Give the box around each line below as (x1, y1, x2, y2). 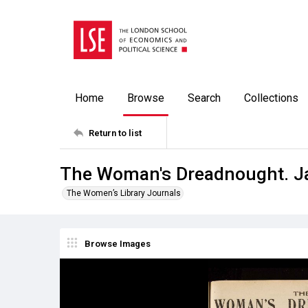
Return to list (89, 127, 142, 138)
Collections (244, 91, 298, 104)
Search (188, 91, 221, 104)
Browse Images (85, 238, 151, 249)
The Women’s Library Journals (67, 188, 181, 198)
